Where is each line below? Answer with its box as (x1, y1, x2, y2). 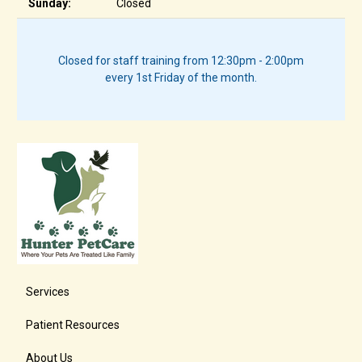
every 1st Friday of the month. (105, 71, 257, 84)
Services (25, 284, 69, 298)
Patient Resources (25, 318, 120, 331)
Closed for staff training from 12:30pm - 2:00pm (58, 54, 304, 67)
